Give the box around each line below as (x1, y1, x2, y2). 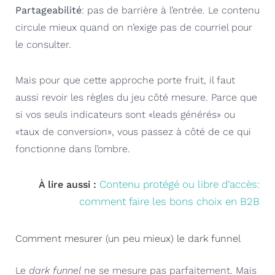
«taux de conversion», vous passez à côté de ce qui (15, 125, 251, 137)
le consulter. (15, 38, 71, 50)
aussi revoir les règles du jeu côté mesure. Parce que (15, 91, 257, 103)
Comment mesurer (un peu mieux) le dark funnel (15, 232, 241, 244)
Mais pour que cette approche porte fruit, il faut (15, 74, 235, 86)
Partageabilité (15, 4, 82, 16)
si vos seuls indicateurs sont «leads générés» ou (15, 108, 235, 120)
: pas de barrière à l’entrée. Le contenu (82, 4, 260, 16)
